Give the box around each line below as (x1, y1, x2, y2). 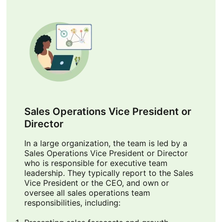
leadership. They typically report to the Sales (24, 168, 193, 178)
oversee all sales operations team (24, 188, 150, 198)
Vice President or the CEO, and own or (24, 178, 169, 188)
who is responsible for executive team (24, 158, 167, 168)
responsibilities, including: (24, 198, 120, 208)
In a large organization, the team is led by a (24, 138, 187, 149)
